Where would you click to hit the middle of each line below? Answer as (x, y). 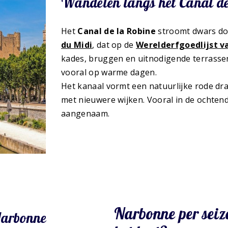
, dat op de (114, 45)
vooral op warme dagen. (109, 73)
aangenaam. (85, 114)
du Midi (77, 45)
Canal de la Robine (117, 31)
